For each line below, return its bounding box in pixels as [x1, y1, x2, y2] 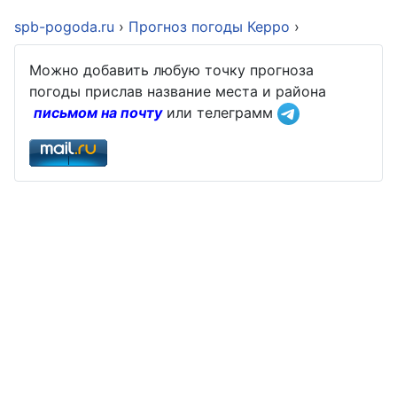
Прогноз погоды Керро [128, 17, 294, 35]
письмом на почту [34, 103, 162, 121]
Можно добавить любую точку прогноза [29, 60, 314, 79]
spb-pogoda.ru [14, 17, 114, 35]
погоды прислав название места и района [29, 82, 331, 100]
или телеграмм [162, 103, 277, 121]
